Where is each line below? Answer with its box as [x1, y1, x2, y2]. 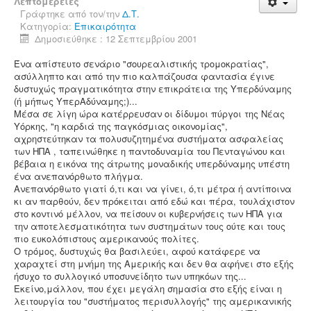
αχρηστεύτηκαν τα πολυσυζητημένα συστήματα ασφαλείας [14, 132, 283, 145]
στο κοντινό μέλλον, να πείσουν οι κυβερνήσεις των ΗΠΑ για [14, 207, 283, 220]
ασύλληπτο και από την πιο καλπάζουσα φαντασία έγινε [14, 69, 275, 83]
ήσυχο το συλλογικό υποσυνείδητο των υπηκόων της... [14, 269, 246, 283]
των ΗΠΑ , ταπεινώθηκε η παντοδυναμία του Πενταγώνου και [14, 144, 285, 158]
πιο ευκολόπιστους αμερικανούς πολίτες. [14, 232, 199, 245]
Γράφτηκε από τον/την [20, 7, 122, 20]
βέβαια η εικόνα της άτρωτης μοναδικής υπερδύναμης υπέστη [14, 157, 289, 170]
